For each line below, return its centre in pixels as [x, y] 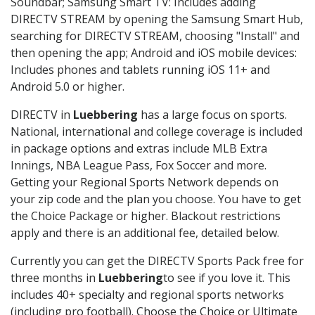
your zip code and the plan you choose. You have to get [156, 199]
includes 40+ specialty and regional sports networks [147, 295]
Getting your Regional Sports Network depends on [144, 182]
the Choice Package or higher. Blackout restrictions [146, 216]
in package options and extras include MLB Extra [139, 149]
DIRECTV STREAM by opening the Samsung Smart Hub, [157, 19]
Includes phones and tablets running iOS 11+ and [140, 70]
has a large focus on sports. [212, 115]
